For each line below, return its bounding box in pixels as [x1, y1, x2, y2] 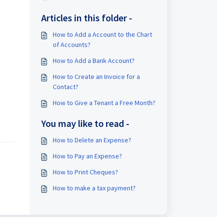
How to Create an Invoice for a [52, 72, 140, 81]
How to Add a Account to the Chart [52, 30, 152, 39]
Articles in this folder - [41, 12, 132, 24]
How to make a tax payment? [52, 184, 136, 192]
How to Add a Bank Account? [52, 56, 135, 65]
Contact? [52, 82, 78, 91]
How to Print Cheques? [52, 168, 118, 176]
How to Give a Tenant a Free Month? [52, 98, 155, 107]
